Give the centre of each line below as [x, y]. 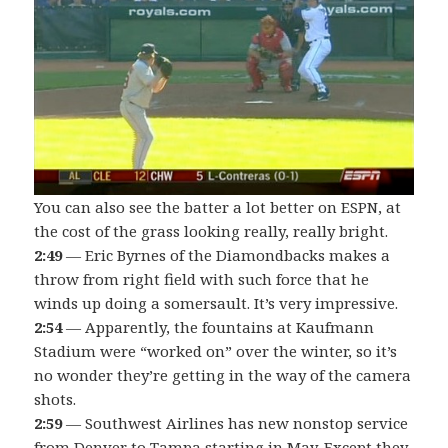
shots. [55, 398]
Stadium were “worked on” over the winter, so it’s [216, 350]
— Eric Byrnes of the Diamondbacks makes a [226, 254]
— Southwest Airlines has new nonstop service [235, 422]
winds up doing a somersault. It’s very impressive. [216, 302]
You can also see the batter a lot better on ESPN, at [218, 206]
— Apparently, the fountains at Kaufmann [218, 326]
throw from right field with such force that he [202, 278]
